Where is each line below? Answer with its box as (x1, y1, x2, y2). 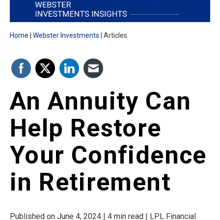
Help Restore (10, 114, 162, 143)
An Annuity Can (10, 87, 192, 116)
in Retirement (10, 168, 171, 197)
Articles (104, 31, 127, 39)
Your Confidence (10, 141, 207, 170)
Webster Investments (33, 31, 99, 39)
